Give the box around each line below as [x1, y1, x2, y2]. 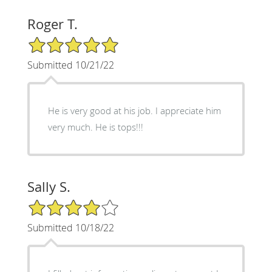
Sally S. [27, 177, 70, 195]
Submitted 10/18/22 [27, 220, 114, 234]
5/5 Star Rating [27, 35, 87, 47]
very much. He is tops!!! [95, 120, 143, 133]
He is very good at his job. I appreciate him [47, 104, 155, 117]
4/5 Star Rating [27, 197, 87, 209]
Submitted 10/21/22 [27, 58, 114, 72]
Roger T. [27, 15, 78, 33]
